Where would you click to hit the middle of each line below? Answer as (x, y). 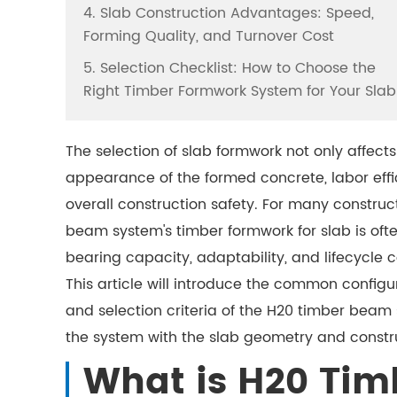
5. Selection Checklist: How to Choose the (230, 68)
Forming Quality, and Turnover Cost (209, 36)
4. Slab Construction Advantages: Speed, (229, 13)
